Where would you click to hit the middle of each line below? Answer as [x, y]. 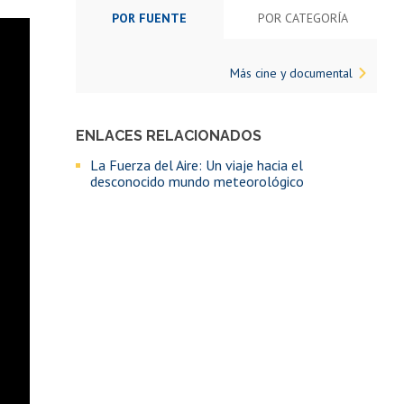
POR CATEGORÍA [303, 18]
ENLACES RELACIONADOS [169, 135]
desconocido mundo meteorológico [197, 181]
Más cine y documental [291, 73]
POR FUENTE [150, 18]
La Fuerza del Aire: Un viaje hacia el [197, 165]
